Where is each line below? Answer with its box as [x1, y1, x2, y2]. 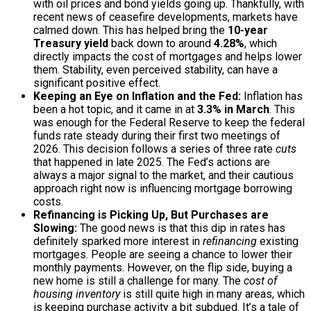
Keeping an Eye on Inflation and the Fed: [33, 89, 241, 103]
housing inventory [33, 287, 120, 301]
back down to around [108, 36, 214, 50]
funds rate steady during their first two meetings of [33, 128, 280, 142]
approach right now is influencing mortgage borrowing [33, 181, 292, 195]
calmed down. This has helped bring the [33, 23, 228, 37]
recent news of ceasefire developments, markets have [33, 10, 298, 24]
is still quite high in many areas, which [120, 287, 305, 301]
